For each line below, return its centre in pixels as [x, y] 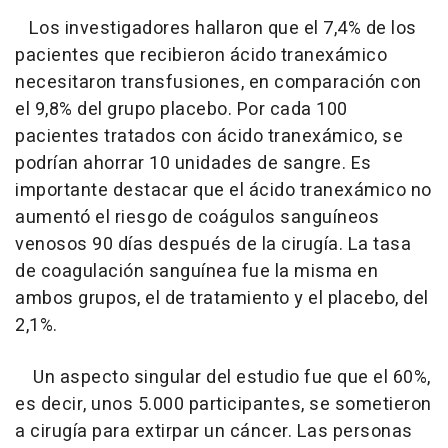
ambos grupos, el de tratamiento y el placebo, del [222, 299]
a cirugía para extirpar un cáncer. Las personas [214, 432]
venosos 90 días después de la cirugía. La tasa [213, 245]
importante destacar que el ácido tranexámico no [223, 191]
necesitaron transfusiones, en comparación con [218, 83]
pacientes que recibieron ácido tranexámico [201, 56]
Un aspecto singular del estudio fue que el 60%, [223, 378]
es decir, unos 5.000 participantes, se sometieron [223, 405]
